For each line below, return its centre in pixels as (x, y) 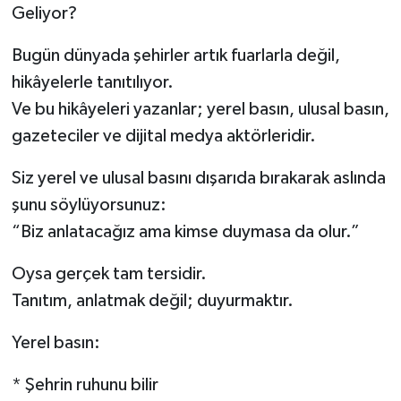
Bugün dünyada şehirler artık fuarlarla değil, (175, 56)
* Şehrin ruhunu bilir (85, 385)
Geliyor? (44, 14)
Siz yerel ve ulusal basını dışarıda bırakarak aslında (198, 179)
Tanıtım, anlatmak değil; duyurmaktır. (152, 301)
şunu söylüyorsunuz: (89, 205)
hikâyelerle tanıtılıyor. (92, 83)
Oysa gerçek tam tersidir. (109, 274)
